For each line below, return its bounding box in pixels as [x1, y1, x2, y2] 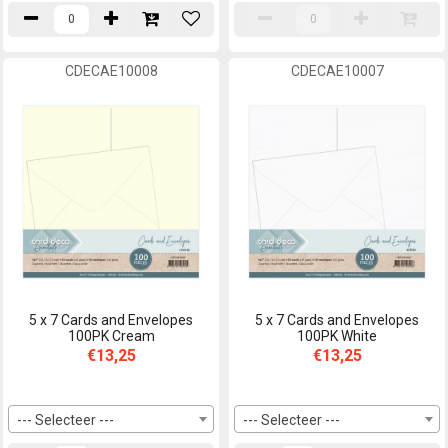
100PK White [297, 327, 377, 344]
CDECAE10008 [64, 62, 158, 79]
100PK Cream [67, 327, 155, 344]
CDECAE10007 [290, 62, 384, 79]
